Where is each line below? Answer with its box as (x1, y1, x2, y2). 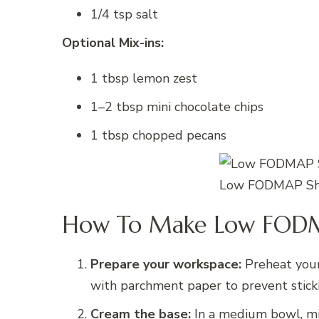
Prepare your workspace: (90, 256, 241, 273)
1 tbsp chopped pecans (90, 127, 226, 145)
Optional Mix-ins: (62, 34, 164, 52)
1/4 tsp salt (90, 6, 158, 23)
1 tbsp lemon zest (90, 70, 197, 88)
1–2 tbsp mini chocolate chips (90, 98, 263, 116)
